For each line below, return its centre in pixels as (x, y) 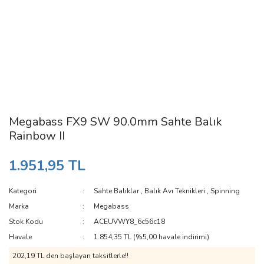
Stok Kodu (26, 222)
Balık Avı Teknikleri (175, 191)
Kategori (23, 191)
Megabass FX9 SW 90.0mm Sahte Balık (115, 122)
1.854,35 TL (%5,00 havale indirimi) (152, 237)
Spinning (225, 191)
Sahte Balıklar (117, 191)
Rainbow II (37, 136)
